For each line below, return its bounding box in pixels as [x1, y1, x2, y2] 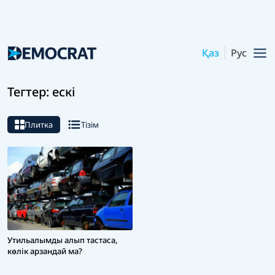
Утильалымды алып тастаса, [7, 234, 118, 246]
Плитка [25, 119, 53, 131]
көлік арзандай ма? [7, 246, 82, 257]
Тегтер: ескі [7, 83, 75, 101]
